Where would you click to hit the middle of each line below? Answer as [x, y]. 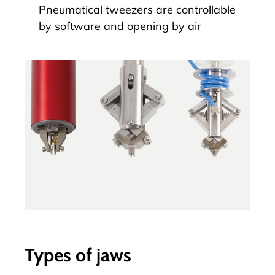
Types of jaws [78, 255]
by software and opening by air [120, 26]
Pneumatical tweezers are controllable [137, 9]
